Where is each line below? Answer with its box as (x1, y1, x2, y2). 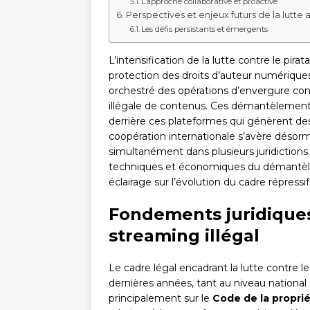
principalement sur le (109, 292, 212, 305)
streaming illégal (109, 226, 259, 246)
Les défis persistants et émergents (141, 24, 268, 35)
